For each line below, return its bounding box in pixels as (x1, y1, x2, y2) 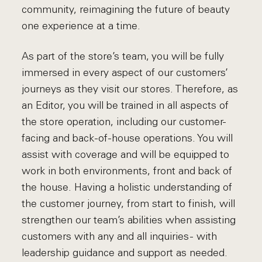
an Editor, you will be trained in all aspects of (22, 99, 229, 112)
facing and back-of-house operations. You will (22, 132, 233, 144)
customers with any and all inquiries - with (22, 230, 218, 243)
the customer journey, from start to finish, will (22, 197, 236, 210)
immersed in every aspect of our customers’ (22, 66, 229, 79)
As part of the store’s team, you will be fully (22, 50, 225, 63)
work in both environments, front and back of (22, 164, 233, 177)
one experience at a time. (22, 19, 141, 32)
